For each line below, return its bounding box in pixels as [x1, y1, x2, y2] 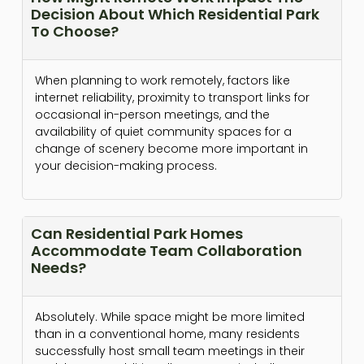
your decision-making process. [34, 158, 217, 175]
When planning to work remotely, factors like [34, 72, 290, 89]
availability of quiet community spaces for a [34, 123, 292, 141]
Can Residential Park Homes [30, 223, 243, 244]
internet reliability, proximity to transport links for [34, 89, 310, 106]
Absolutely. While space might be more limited [34, 309, 305, 326]
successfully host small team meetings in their [34, 343, 305, 360]
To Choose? [30, 21, 119, 42]
